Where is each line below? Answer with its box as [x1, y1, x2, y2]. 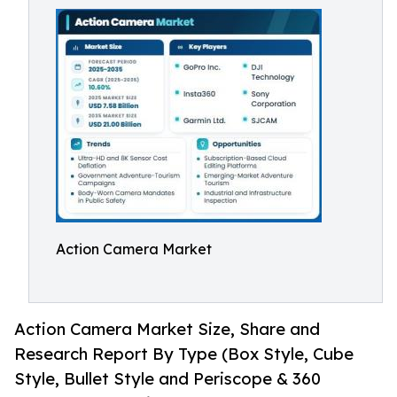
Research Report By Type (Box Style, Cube [14, 344, 354, 364]
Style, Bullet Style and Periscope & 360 [14, 369, 321, 389]
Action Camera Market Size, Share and [14, 319, 320, 339]
